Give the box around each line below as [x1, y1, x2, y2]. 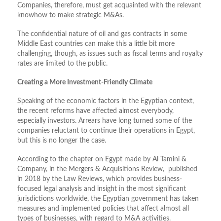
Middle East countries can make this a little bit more [17, 40, 175, 48]
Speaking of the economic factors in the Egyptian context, [17, 98, 194, 105]
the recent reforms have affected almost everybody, [17, 108, 174, 115]
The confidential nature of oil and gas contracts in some [17, 31, 187, 38]
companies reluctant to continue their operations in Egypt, [17, 127, 195, 135]
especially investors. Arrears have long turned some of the [17, 117, 192, 125]
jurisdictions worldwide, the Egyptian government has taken [17, 195, 199, 203]
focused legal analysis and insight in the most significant [17, 185, 186, 193]
